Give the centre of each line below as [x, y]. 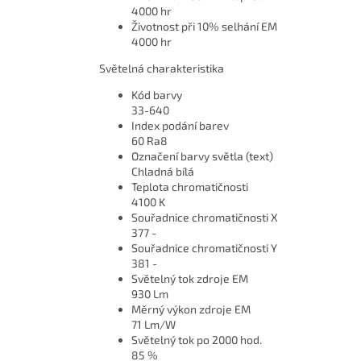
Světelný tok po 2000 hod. [197, 340]
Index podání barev [180, 126]
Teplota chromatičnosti [190, 187]
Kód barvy [157, 95]
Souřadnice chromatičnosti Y [204, 248]
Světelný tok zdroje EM [190, 279]
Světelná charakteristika [162, 68]
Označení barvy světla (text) [202, 156]
